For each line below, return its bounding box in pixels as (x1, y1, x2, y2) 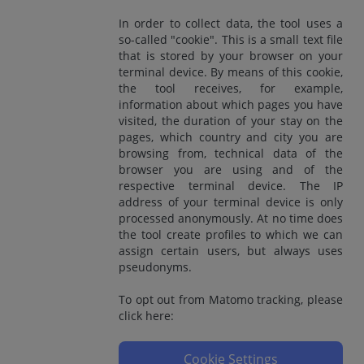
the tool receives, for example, (119, 80, 343, 96)
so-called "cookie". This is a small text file (119, 31, 343, 47)
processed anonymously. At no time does (119, 210, 343, 226)
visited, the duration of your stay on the (119, 112, 343, 128)
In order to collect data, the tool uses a (119, 15, 343, 31)
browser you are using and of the (119, 161, 343, 177)
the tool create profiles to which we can (119, 226, 343, 242)
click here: (119, 307, 174, 323)
